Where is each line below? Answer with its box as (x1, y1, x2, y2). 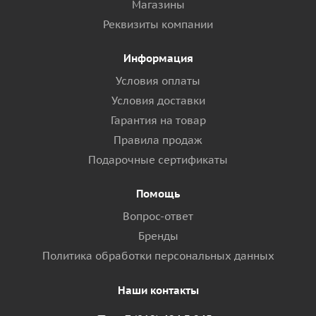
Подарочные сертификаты (88, 153, 228, 166)
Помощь (136, 187, 180, 200)
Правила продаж (114, 133, 202, 147)
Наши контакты (117, 284, 199, 297)
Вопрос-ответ (123, 209, 193, 223)
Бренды (138, 229, 178, 243)
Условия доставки (111, 94, 205, 107)
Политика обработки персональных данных (42, 249, 274, 262)
